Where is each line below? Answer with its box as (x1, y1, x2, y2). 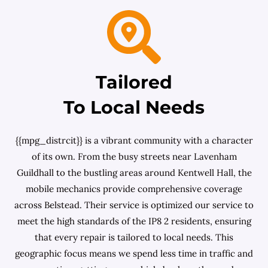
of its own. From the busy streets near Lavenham (31, 151, 237, 162)
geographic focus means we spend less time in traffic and (15, 248, 253, 259)
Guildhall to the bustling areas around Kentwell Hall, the (16, 167, 252, 178)
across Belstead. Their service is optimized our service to (14, 199, 254, 211)
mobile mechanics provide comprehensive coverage (26, 183, 242, 194)
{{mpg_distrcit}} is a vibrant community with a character (15, 135, 253, 146)
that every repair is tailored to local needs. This (35, 232, 233, 243)
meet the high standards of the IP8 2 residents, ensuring (17, 215, 251, 227)
